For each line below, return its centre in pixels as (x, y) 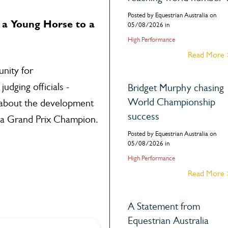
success (143, 117)
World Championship (171, 102)
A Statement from (164, 207)
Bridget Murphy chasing (176, 88)
